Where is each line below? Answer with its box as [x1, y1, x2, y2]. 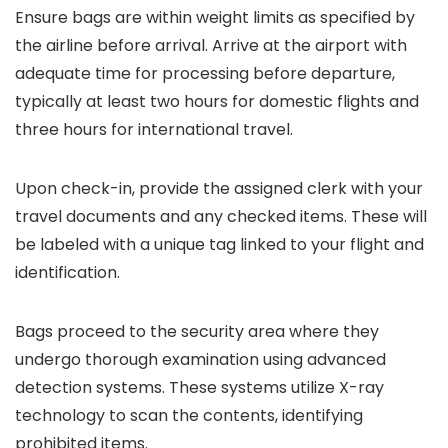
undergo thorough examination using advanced [15, 348, 386, 371]
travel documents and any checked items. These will [15, 205, 427, 228]
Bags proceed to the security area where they [15, 320, 379, 343]
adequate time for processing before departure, [15, 62, 395, 85]
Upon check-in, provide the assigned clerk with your [15, 177, 423, 200]
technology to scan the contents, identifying [15, 404, 363, 427]
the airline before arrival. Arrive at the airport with [15, 34, 407, 57]
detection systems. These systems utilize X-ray [15, 376, 384, 399]
